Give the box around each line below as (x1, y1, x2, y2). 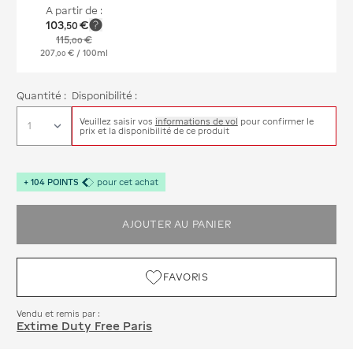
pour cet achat (97, 176, 159, 187)
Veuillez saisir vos (79, 117, 153, 127)
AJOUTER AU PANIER (121, 217, 232, 230)
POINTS (46, 176, 79, 187)
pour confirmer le (240, 117, 314, 127)
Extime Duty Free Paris (17, 318, 153, 333)
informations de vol (154, 117, 238, 127)
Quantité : (17, 90, 67, 102)
